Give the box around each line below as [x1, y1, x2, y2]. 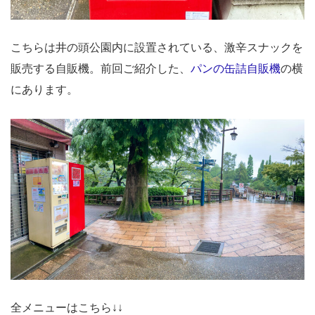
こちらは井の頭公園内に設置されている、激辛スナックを [11, 41, 303, 54]
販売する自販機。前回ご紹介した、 [11, 63, 191, 75]
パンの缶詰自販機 [191, 63, 281, 75]
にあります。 [11, 84, 78, 96]
